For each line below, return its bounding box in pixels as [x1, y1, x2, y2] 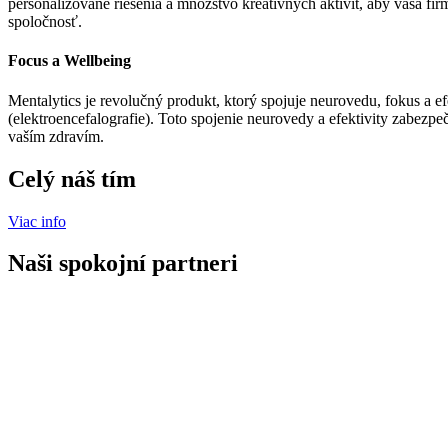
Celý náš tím [8, 165, 136, 192]
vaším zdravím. [8, 127, 104, 145]
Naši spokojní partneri [8, 250, 238, 277]
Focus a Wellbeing [8, 52, 131, 70]
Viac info [8, 212, 66, 230]
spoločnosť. [8, 13, 82, 31]
